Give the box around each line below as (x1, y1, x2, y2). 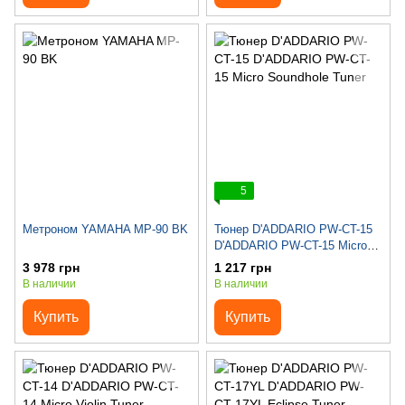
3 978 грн (23, 260, 80, 276)
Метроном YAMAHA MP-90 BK (23, 222, 188, 237)
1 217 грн (214, 260, 271, 276)
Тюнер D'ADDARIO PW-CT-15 (214, 222, 372, 237)
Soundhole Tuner (214, 255, 303, 269)
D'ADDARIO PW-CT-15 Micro (214, 239, 367, 253)
